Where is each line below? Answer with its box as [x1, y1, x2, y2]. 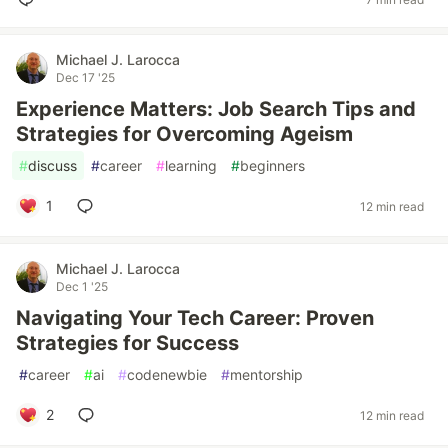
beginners [240, 157, 305, 174]
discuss [28, 157, 77, 174]
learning [165, 157, 217, 174]
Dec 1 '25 [56, 279, 108, 294]
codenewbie [127, 366, 207, 383]
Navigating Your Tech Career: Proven [16, 306, 374, 330]
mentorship [230, 366, 303, 383]
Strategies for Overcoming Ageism [16, 122, 353, 146]
